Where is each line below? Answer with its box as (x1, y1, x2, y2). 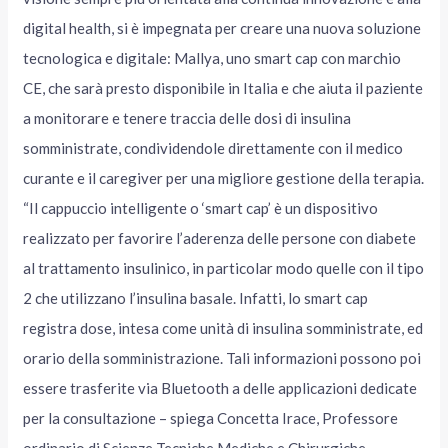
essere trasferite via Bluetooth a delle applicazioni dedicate (23, 379, 418, 398)
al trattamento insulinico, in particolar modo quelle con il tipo (23, 259, 425, 278)
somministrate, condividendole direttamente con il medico (23, 139, 404, 158)
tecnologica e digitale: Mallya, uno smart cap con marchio (23, 49, 402, 68)
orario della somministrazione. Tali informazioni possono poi (23, 349, 422, 368)
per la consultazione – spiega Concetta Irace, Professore (23, 409, 399, 428)
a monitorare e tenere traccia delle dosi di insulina (23, 109, 352, 128)
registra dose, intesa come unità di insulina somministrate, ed (23, 319, 424, 338)
